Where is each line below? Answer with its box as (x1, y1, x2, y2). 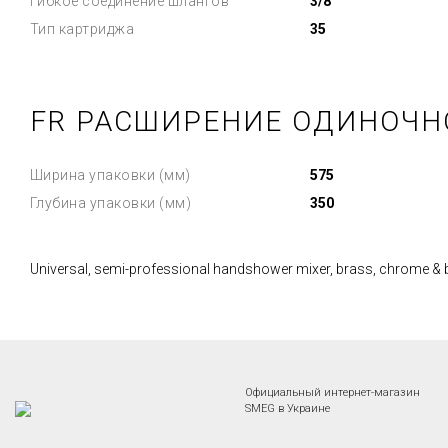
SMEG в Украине (245, 402, 330, 415)
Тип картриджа (29, 21, 134, 37)
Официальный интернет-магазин (245, 386, 420, 399)
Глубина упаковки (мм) (29, 195, 191, 211)
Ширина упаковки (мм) (29, 167, 191, 183)
